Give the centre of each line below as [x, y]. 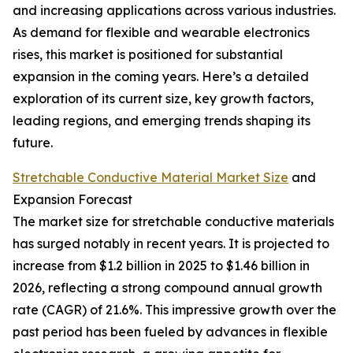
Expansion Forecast [72, 200]
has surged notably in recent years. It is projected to [171, 244]
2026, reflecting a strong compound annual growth [167, 288]
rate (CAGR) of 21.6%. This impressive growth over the [175, 310]
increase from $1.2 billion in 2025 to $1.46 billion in [161, 266]
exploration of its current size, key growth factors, [163, 99]
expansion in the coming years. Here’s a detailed [161, 77]
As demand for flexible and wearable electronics [161, 33]
